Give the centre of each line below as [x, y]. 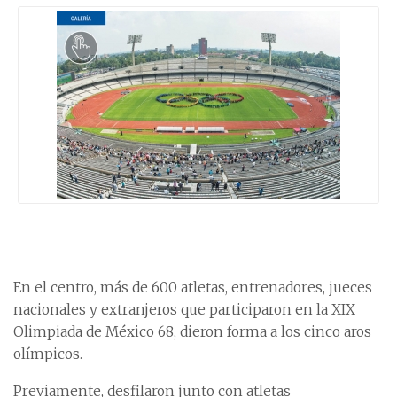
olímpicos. [48, 354]
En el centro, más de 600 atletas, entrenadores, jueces [193, 288]
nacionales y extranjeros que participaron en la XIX [184, 310]
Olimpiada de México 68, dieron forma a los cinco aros [192, 332]
